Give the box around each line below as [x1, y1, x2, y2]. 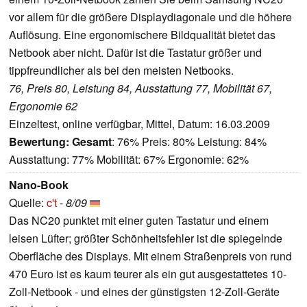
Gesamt [72, 134, 112, 150]
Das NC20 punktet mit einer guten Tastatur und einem [9, 212, 269, 229]
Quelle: [9, 195, 47, 211]
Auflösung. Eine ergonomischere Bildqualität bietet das [9, 27, 275, 43]
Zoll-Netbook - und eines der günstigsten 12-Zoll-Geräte [9, 284, 280, 300]
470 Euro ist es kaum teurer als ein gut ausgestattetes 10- [9, 266, 286, 282]
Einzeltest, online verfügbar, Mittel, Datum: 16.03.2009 [9, 116, 270, 132]
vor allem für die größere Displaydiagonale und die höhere [9, 9, 292, 25]
